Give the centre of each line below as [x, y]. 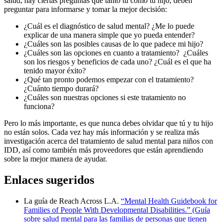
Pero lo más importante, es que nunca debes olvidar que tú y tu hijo [109, 123]
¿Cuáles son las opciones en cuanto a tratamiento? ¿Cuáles [116, 53]
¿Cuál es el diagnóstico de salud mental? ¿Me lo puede [109, 26]
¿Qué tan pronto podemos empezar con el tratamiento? [109, 79]
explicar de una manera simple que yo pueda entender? [109, 35]
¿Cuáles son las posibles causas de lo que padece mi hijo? [113, 44]
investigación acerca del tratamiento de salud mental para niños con [109, 141]
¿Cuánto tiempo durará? [61, 88]
